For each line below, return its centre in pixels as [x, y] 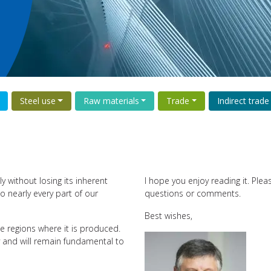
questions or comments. [193, 193]
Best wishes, [168, 215]
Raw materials [111, 100]
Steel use [38, 100]
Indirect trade [243, 100]
